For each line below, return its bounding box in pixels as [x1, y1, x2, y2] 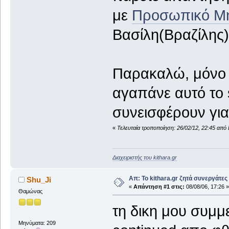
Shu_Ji [27, 175, 52, 185]
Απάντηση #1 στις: [133, 184, 185, 190]
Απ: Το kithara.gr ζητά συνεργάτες [128, 175, 227, 182]
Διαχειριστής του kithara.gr [112, 154, 177, 161]
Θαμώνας [18, 188, 42, 195]
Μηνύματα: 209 [18, 219, 56, 226]
